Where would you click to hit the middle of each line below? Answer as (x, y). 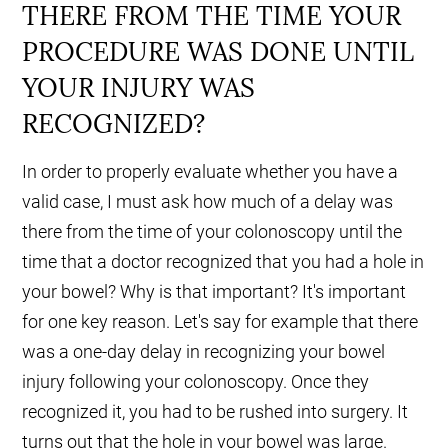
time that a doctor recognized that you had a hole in (223, 262)
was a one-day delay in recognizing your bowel (204, 352)
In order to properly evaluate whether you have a (210, 172)
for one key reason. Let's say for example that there (220, 322)
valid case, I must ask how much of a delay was (208, 202)
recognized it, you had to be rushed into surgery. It (215, 412)
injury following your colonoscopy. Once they (196, 382)
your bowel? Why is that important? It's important (214, 292)
